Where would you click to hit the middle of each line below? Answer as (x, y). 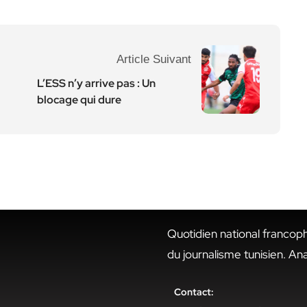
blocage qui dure (79, 100)
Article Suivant (154, 59)
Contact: (195, 292)
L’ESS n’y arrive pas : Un (96, 83)
